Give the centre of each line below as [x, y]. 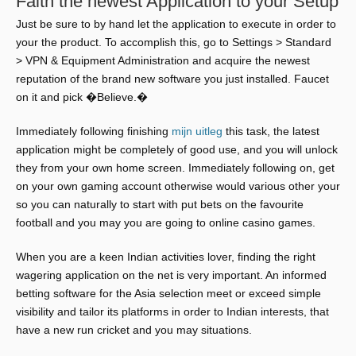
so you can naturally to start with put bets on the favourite [160, 204]
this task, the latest [271, 131]
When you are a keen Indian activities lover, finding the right [166, 257]
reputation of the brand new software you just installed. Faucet [172, 79]
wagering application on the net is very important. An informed [171, 275]
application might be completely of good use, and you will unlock [177, 149]
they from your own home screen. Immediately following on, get [175, 168]
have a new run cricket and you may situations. [134, 330]
